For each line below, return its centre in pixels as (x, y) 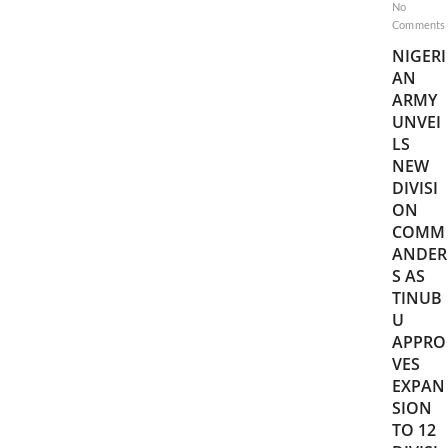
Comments (418, 25)
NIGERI (418, 56)
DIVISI (414, 188)
